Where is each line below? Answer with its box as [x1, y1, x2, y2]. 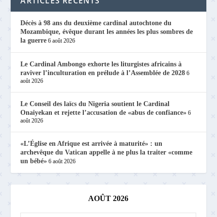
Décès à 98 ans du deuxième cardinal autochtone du [20, 19, 172, 27]
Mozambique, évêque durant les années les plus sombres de [20, 28, 193, 36]
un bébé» [20, 157, 47, 165]
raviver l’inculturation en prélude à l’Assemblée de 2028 [20, 69, 186, 77]
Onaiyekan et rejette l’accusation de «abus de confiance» [20, 109, 187, 117]
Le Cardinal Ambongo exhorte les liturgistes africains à [20, 61, 182, 68]
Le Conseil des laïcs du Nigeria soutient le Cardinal [20, 100, 170, 108]
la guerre [20, 37, 47, 45]
